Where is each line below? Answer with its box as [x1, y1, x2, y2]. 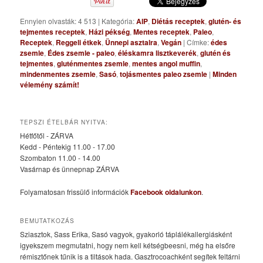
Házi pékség [89, 26, 130, 38]
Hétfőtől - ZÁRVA [20, 130, 74, 141]
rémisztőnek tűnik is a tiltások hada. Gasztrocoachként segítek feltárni [20, 251, 241, 262]
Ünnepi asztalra [105, 37, 158, 48]
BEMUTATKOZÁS [20, 217, 75, 225]
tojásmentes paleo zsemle [120, 69, 208, 80]
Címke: [187, 37, 210, 48]
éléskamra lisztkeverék [118, 48, 197, 59]
